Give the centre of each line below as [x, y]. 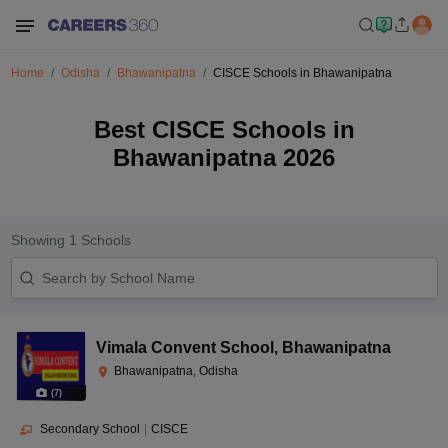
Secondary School [90, 429]
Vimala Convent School [185, 347]
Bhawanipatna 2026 [224, 157]
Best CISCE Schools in [224, 129]
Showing [39, 240]
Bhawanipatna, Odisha [176, 371]
